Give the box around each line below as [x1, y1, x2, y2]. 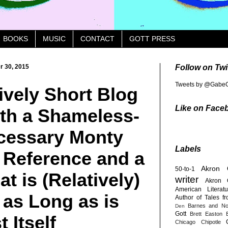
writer [175, 174, 198, 185]
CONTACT [80, 35, 115, 43]
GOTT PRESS [129, 35, 175, 43]
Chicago [175, 218, 195, 225]
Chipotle [201, 218, 221, 225]
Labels [175, 144, 201, 153]
